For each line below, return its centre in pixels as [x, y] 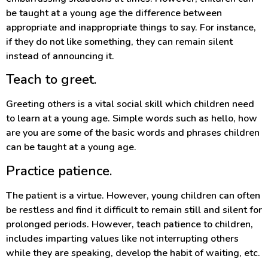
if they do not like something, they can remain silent [119, 42]
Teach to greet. [51, 80]
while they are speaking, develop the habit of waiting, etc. [133, 253]
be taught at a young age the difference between [114, 13]
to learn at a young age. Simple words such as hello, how [132, 119]
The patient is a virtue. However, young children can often [133, 195]
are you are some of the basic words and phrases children [133, 133]
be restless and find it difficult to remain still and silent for [134, 210]
